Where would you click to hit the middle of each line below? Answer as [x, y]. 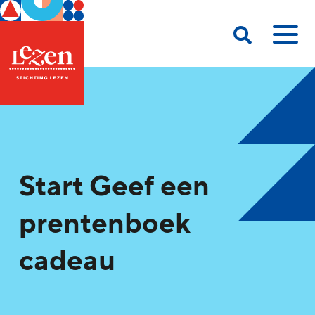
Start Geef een [114, 187]
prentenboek [104, 224]
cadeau [67, 262]
